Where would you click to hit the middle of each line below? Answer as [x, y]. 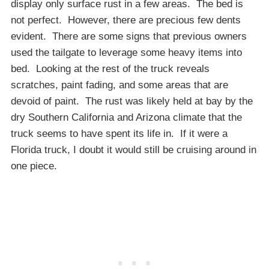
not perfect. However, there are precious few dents [126, 20]
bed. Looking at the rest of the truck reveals [110, 69]
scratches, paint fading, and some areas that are [119, 85]
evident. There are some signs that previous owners [129, 37]
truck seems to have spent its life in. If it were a [119, 134]
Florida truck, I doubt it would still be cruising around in [134, 150]
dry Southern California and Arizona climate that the [126, 118]
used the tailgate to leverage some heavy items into [126, 53]
